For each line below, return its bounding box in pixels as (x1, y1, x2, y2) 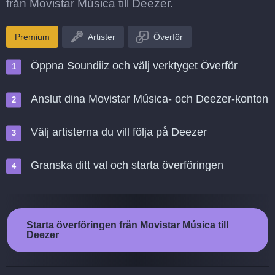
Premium (15, 32, 50, 42)
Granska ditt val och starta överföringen (31, 159, 223, 171)
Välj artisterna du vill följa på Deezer (31, 126, 207, 138)
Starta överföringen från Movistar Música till (26, 220, 228, 230)
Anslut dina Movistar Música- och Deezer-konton (31, 93, 268, 105)
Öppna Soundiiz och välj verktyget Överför (31, 60, 238, 72)
